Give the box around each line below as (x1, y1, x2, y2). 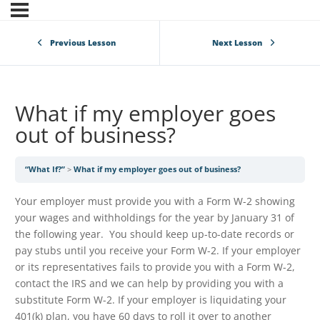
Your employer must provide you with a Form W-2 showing (15, 194, 295, 209)
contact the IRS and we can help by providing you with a (15, 276, 284, 291)
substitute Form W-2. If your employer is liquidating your (15, 293, 286, 307)
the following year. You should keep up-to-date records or (15, 227, 294, 241)
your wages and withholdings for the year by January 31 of (15, 211, 294, 225)
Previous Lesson (50, 37, 116, 48)
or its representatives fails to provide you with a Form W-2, (15, 260, 295, 274)
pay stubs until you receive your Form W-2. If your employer (15, 244, 301, 258)
